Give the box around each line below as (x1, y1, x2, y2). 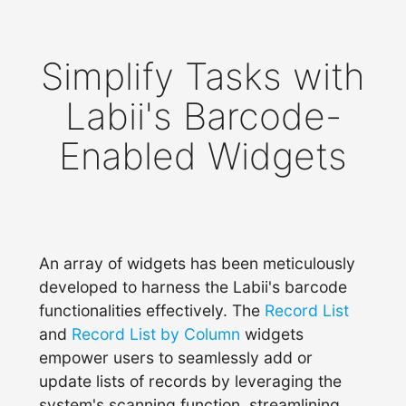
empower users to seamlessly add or (39, 348, 314, 367)
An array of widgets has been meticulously (39, 254, 356, 273)
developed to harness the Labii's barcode (39, 277, 348, 296)
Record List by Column (72, 324, 241, 343)
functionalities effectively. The (39, 301, 266, 320)
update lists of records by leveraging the (39, 372, 343, 391)
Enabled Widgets (59, 133, 347, 179)
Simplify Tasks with (41, 53, 365, 100)
